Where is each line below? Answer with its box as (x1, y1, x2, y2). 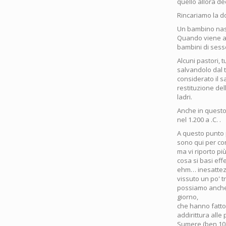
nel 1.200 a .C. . (177, 115, 221, 125)
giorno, (177, 192, 198, 202)
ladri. (177, 92, 192, 102)
